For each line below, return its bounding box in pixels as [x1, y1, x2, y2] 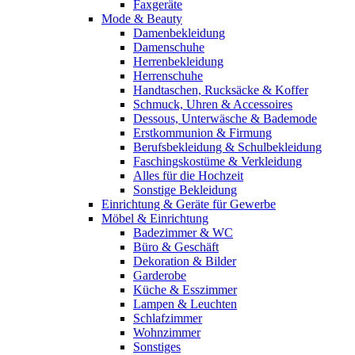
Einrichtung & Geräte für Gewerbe [101, 197, 276, 211]
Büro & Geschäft [133, 240, 219, 254]
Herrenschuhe [133, 69, 203, 82]
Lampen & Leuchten [133, 297, 237, 311]
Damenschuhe [133, 40, 204, 54]
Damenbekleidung [133, 26, 225, 40]
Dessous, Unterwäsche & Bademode [133, 112, 317, 125]
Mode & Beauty [101, 12, 182, 25]
